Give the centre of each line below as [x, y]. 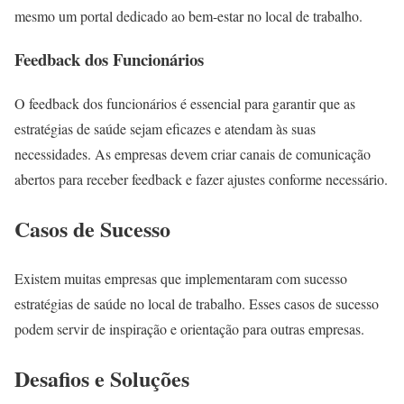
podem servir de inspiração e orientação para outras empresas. [189, 328]
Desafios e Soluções [102, 378]
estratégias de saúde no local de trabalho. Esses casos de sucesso [197, 303]
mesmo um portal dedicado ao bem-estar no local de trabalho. [188, 15]
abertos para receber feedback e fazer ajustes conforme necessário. [201, 179]
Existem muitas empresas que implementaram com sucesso [181, 278]
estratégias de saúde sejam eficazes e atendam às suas [165, 128]
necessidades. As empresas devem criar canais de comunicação [193, 153]
